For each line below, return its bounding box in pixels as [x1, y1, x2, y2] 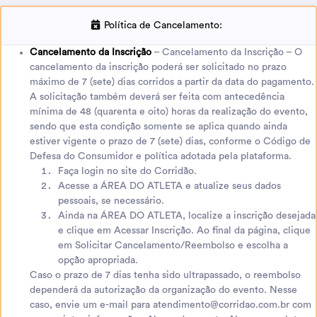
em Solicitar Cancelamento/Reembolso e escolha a [58, 240, 288, 250]
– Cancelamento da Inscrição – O [151, 47, 302, 57]
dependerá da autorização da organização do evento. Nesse [30, 284, 297, 295]
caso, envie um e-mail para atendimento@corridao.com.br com [30, 299, 311, 310]
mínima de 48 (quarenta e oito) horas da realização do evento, [30, 106, 308, 117]
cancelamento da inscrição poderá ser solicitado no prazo [30, 62, 287, 72]
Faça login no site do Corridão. [58, 166, 197, 176]
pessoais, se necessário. [58, 195, 164, 206]
